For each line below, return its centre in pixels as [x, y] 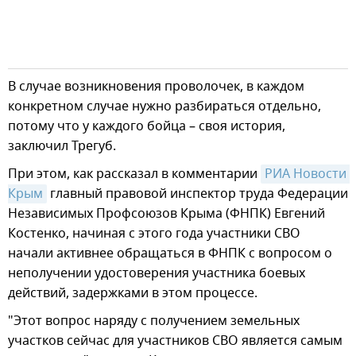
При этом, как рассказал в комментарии [134, 174]
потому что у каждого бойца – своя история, [147, 126]
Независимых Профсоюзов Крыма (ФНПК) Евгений [166, 213]
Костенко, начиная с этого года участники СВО [154, 233]
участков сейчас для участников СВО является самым [175, 341]
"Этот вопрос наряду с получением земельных [154, 321]
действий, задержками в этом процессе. [133, 293]
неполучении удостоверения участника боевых [157, 273]
